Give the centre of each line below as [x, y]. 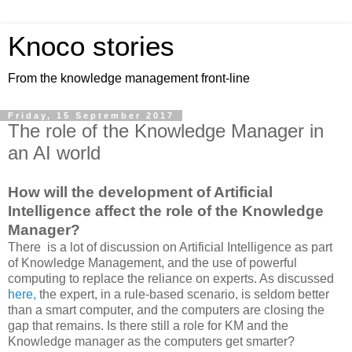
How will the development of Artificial [140, 192]
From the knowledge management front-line [129, 78]
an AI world [54, 153]
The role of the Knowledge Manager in [166, 131]
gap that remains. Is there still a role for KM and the [148, 325]
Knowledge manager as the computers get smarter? [151, 341]
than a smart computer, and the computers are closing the [166, 310]
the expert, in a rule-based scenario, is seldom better [184, 294]
